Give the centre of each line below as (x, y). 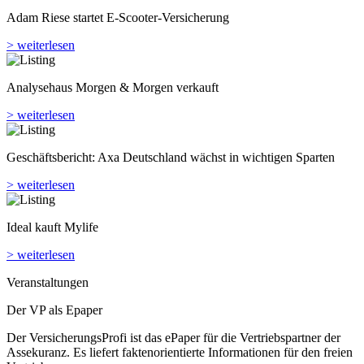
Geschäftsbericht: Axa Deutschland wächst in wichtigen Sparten (171, 79)
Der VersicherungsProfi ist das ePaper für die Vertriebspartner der (173, 259)
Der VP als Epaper (54, 232)
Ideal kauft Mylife (52, 149)
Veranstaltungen (48, 204)
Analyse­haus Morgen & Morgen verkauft (113, 9)
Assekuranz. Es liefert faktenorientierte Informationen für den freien (180, 274)
